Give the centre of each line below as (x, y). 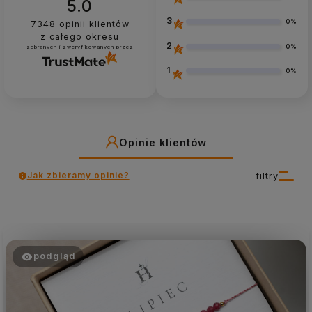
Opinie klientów (163, 142)
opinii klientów (92, 24)
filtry (267, 175)
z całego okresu (80, 36)
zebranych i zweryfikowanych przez (80, 47)
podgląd (54, 256)
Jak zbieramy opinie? (78, 175)
